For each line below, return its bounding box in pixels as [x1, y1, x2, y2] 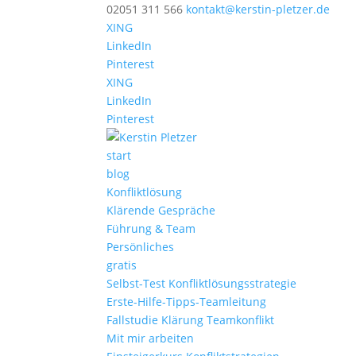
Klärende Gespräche [106, 203, 216, 218]
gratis [106, 257, 137, 273]
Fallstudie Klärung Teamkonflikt [106, 312, 275, 327]
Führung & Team [106, 221, 196, 236]
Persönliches [106, 239, 175, 254]
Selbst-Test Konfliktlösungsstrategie [106, 276, 297, 291]
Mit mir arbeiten [106, 331, 195, 346]
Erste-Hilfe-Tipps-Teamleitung [106, 294, 267, 309]
